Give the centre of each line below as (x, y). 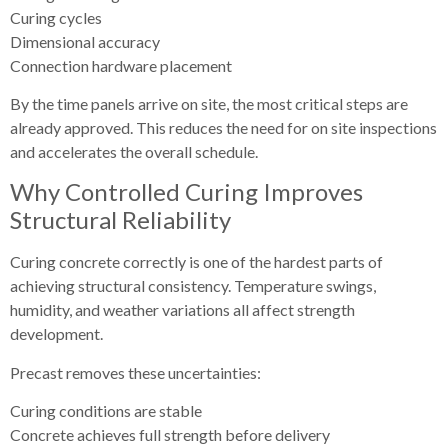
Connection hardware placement (121, 65)
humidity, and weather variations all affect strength (182, 310)
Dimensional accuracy (85, 41)
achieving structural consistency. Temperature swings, (193, 286)
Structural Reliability (120, 220)
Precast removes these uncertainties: (135, 372)
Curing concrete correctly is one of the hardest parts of (196, 262)
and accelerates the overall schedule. (134, 151)
